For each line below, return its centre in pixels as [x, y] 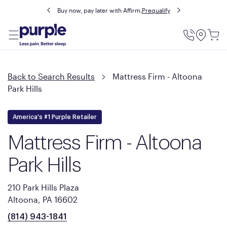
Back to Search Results [51, 76]
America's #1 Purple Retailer [55, 117]
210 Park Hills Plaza [43, 187]
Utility [201, 43]
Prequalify [156, 10]
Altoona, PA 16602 [43, 199]
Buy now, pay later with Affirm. [99, 10]
